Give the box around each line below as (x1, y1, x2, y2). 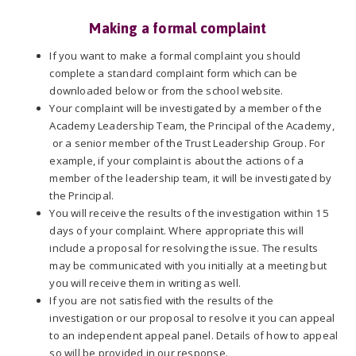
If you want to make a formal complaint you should (49, 48, 301, 64)
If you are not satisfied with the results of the (49, 293, 274, 308)
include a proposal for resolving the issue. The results (49, 241, 318, 256)
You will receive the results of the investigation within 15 (49, 206, 329, 221)
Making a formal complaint (89, 19, 267, 37)
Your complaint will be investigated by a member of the (49, 101, 322, 116)
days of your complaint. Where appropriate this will (49, 223, 304, 238)
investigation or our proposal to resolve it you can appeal (49, 311, 335, 326)
